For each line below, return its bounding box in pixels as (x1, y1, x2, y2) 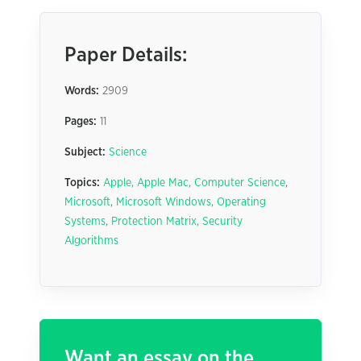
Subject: (64, 147, 106, 158)
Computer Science (194, 177, 285, 189)
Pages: (64, 116, 97, 127)
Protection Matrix (111, 216, 197, 227)
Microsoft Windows (116, 197, 211, 208)
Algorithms (64, 235, 118, 247)
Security (202, 216, 243, 227)
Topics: (64, 177, 100, 189)
